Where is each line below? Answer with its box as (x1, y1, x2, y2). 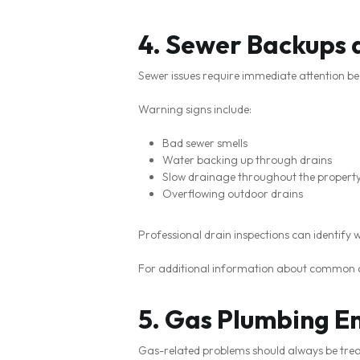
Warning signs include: (138, 102, 252, 117)
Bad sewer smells (162, 136, 247, 150)
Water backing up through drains (162, 153, 332, 167)
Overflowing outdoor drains (162, 186, 303, 201)
